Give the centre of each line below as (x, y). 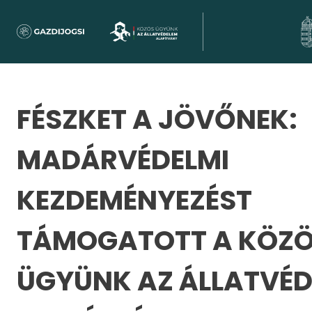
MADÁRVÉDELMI (123, 160)
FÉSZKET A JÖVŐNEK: (157, 120)
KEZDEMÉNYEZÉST (135, 201)
